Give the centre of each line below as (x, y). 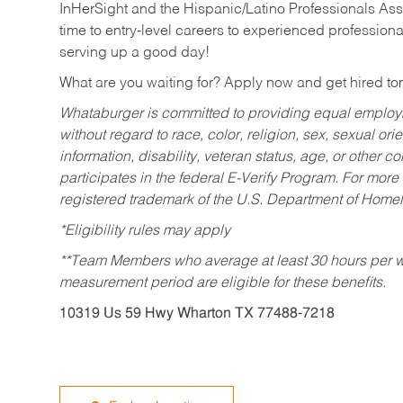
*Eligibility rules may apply (145, 232)
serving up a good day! (134, 54)
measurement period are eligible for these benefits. (223, 284)
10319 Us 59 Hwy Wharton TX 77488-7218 (197, 314)
